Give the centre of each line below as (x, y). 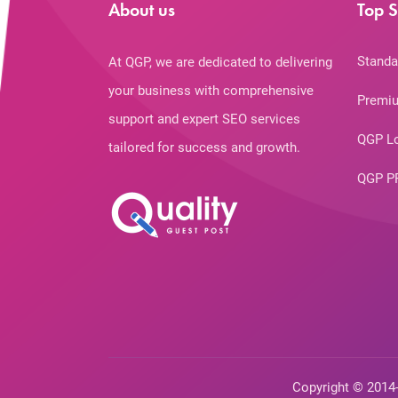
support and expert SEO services (204, 119)
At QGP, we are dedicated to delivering (220, 63)
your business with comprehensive (211, 91)
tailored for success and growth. (204, 148)
